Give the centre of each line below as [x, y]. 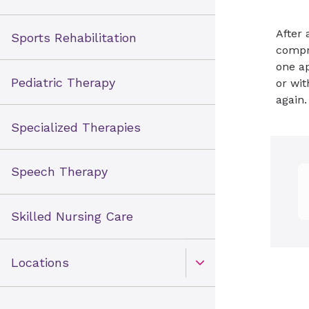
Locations [40, 263]
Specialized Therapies [76, 127]
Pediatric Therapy [63, 82]
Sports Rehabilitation [74, 37]
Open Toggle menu [67, 272]
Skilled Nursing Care [72, 217]
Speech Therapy [59, 172]
